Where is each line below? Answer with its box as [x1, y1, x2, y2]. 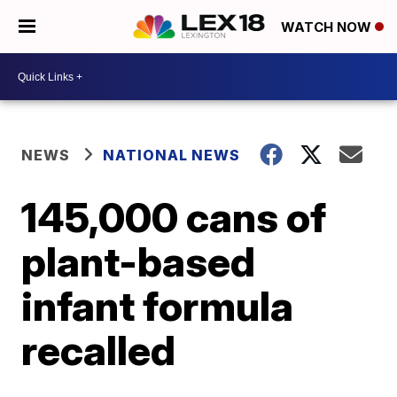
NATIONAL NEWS [103, 146, 241, 164]
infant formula [21, 281, 294, 331]
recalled [21, 325, 176, 375]
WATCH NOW [281, 19, 375, 36]
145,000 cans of [21, 192, 327, 242]
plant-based [21, 237, 256, 286]
